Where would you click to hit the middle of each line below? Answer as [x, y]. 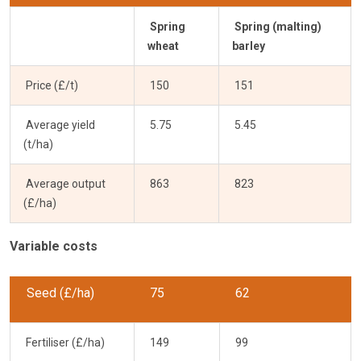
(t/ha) [38, 144]
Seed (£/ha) [72, 293]
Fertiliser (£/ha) [64, 342]
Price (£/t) [51, 85]
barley [249, 46]
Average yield [59, 124]
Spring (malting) [278, 26]
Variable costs [54, 246]
